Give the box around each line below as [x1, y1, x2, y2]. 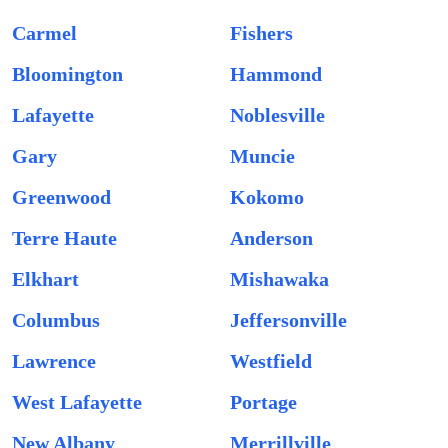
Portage [230, 391, 297, 413]
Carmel [12, 22, 77, 44]
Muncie [230, 145, 295, 167]
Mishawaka [230, 268, 329, 290]
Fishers [230, 22, 293, 44]
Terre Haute [12, 227, 117, 249]
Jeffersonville [230, 309, 347, 331]
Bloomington [12, 63, 123, 85]
